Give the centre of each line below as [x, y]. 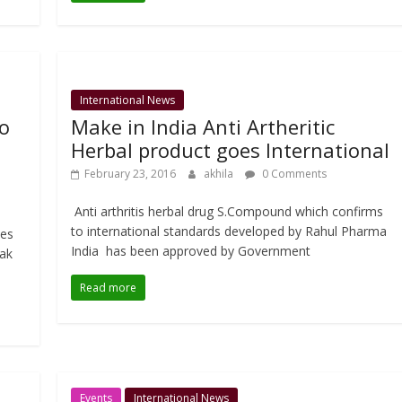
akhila [220, 174]
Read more [109, 288]
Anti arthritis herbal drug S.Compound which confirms [227, 212]
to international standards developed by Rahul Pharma [229, 232]
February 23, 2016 [131, 174]
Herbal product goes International [231, 150]
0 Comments [293, 174]
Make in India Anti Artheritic [203, 127]
